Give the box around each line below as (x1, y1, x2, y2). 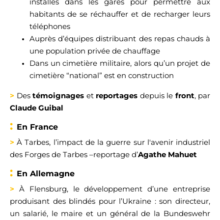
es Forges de (15, 150, 63, 159)
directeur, (175, 196, 211, 206)
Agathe (138, 150, 168, 159)
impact (56, 137, 83, 147)
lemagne (38, 169, 75, 178)
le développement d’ (73, 184, 154, 193)
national (69, 71, 99, 80)
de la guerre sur (82, 137, 145, 147)
